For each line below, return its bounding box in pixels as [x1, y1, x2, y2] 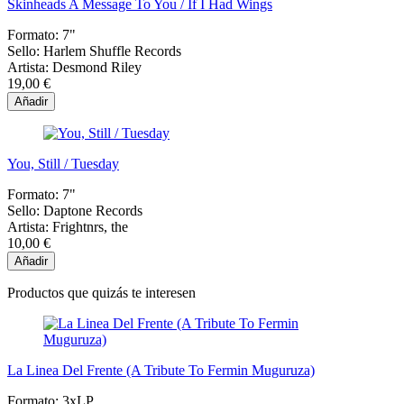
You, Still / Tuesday [7, 156, 119, 172]
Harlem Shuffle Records [43, 43, 181, 60]
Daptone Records [43, 203, 142, 219]
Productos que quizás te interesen [7, 285, 196, 301]
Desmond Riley [52, 60, 142, 76]
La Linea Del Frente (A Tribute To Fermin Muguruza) [7, 363, 315, 379]
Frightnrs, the [52, 219, 128, 235]
